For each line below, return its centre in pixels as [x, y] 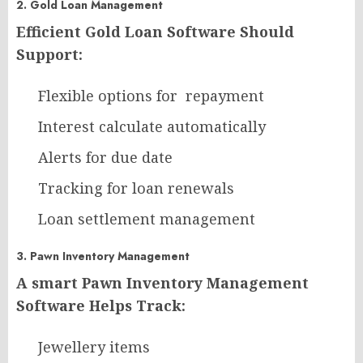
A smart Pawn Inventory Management [162, 283]
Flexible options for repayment [151, 96]
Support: [49, 55]
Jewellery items [94, 347]
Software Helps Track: [101, 306]
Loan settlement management [147, 219]
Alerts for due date [105, 158]
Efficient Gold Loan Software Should [155, 32]
